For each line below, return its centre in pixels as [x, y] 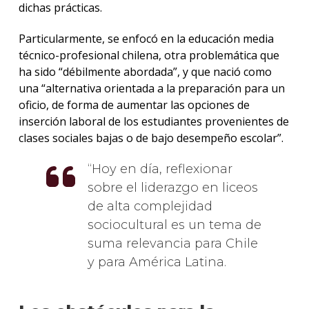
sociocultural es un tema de [174, 225]
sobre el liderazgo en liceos [172, 188]
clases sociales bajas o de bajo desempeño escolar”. [151, 138]
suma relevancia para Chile [172, 244]
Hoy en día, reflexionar [162, 169]
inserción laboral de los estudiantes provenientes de [153, 121]
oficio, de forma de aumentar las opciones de [134, 104]
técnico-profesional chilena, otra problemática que [149, 55]
